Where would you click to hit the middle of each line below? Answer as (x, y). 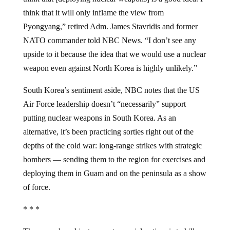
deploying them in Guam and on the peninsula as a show (114, 173)
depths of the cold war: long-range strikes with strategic (112, 145)
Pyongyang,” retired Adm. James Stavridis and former (110, 26)
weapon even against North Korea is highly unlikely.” (110, 68)
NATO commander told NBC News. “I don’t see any (109, 40)
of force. (36, 187)
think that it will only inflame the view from (93, 12)
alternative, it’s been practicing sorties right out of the (108, 131)
